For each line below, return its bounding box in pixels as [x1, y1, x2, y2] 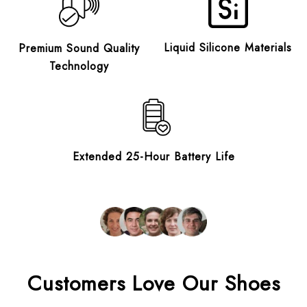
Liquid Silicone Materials [164, 39, 292, 56]
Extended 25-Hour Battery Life [72, 148, 235, 164]
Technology [49, 58, 109, 74]
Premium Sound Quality [19, 40, 140, 56]
